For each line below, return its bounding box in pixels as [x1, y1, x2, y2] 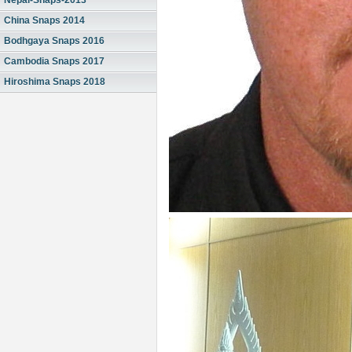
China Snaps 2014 [4, 15, 85, 26]
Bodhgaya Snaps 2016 [4, 35, 104, 46]
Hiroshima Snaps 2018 [4, 76, 105, 87]
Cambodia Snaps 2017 [4, 56, 104, 67]
